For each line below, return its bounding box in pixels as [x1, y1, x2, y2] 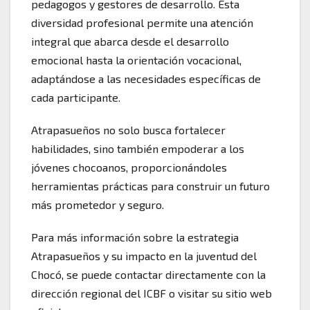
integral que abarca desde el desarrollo [31, 35, 229, 48]
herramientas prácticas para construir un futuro [31, 179, 270, 193]
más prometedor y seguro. [31, 198, 164, 212]
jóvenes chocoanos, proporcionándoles [31, 161, 227, 174]
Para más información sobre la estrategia [31, 230, 239, 244]
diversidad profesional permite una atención [31, 16, 253, 30]
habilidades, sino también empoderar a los [31, 142, 244, 156]
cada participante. [31, 91, 120, 104]
